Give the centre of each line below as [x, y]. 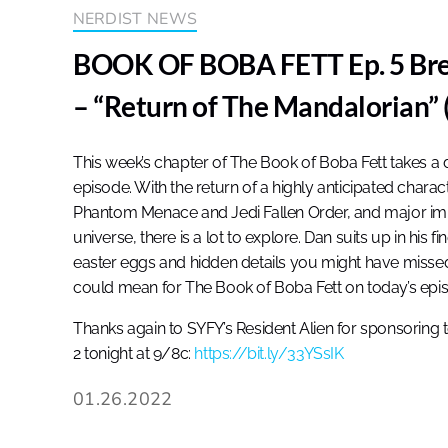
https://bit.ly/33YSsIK [269, 353]
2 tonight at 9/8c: [134, 353]
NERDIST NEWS [135, 18]
